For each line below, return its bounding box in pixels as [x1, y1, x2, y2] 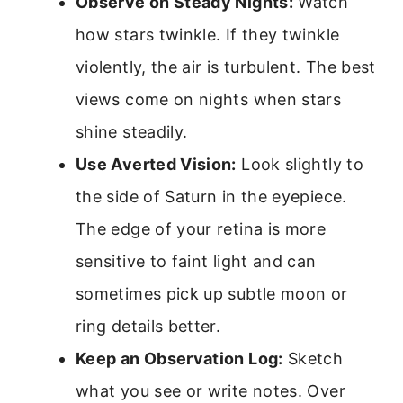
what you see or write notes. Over [76, 381, 345, 401]
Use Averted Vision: [76, 155, 237, 175]
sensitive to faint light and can [76, 252, 317, 272]
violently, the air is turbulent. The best [76, 58, 376, 77]
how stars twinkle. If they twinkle [76, 25, 340, 45]
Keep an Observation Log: [76, 349, 283, 369]
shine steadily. [76, 122, 188, 142]
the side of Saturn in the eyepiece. [76, 187, 347, 207]
